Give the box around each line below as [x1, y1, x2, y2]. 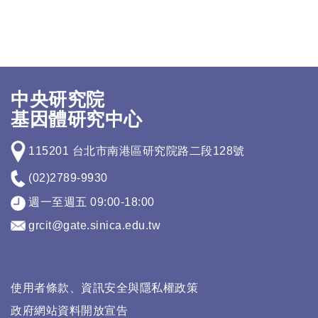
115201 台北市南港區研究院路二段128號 [25, 144, 245, 157]
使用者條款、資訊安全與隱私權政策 [11, 282, 198, 295]
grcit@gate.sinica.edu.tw [25, 219, 161, 231]
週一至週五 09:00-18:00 [25, 196, 155, 209]
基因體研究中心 [11, 109, 143, 129]
